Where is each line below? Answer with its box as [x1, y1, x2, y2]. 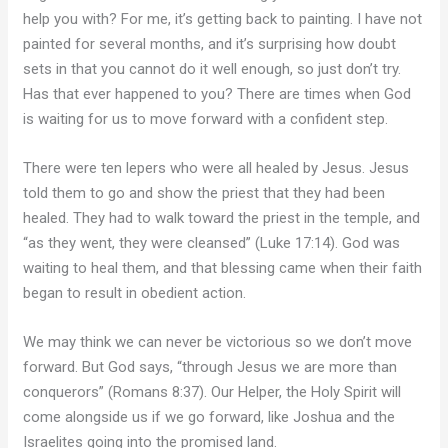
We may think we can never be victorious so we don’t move [23, 333, 413, 352]
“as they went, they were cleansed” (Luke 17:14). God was [23, 234, 401, 253]
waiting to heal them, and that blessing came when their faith [23, 259, 423, 278]
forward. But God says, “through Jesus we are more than [23, 358, 398, 377]
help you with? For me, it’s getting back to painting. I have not [23, 10, 423, 29]
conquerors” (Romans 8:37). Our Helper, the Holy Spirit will [23, 383, 402, 402]
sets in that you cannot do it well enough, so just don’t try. [23, 60, 402, 79]
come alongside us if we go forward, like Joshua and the [23, 408, 396, 427]
